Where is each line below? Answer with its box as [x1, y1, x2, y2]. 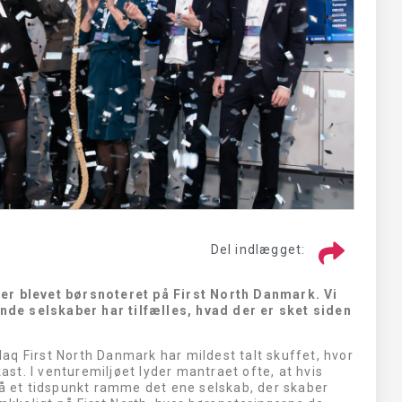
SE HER [227, 216, 278, 233]
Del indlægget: [210, 241, 306, 257]
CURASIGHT [198, 161, 307, 183]
